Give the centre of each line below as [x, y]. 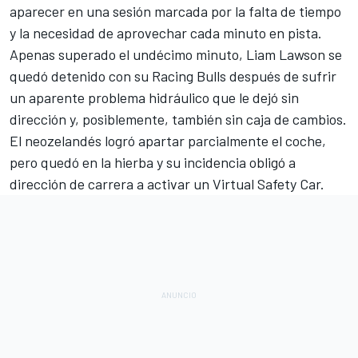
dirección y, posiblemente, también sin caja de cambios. [178, 119]
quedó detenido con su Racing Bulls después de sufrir [173, 76]
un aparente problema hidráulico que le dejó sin [154, 97]
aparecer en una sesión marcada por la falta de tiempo [175, 11]
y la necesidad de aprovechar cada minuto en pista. [166, 32]
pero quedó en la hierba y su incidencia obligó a [153, 162]
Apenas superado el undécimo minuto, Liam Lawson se [176, 54]
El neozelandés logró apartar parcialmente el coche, [168, 140]
